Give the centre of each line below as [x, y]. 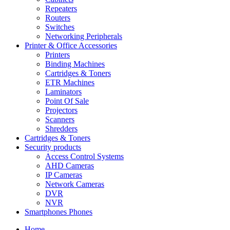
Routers [58, 18]
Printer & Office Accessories [71, 45]
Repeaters [61, 8]
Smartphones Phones [59, 212]
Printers [57, 55]
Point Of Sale [67, 101]
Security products [53, 147]
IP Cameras [64, 175]
